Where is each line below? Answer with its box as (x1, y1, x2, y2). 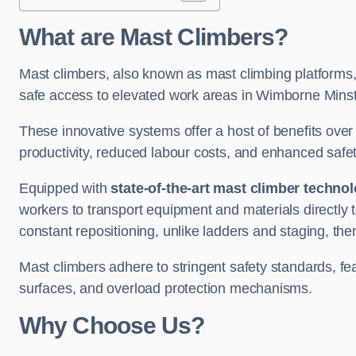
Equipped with (19, 180, 111, 196)
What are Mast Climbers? (19, 24, 288, 50)
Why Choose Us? (19, 312, 205, 339)
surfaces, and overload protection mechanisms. (19, 281, 312, 296)
